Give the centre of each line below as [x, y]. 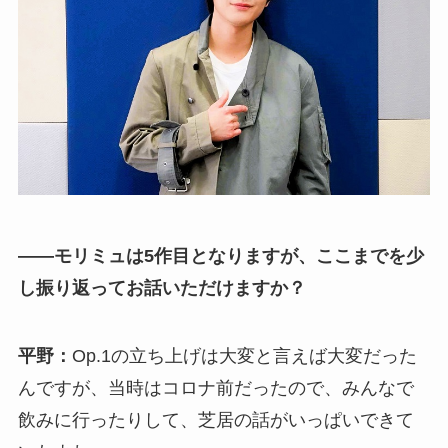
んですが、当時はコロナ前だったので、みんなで [215, 388]
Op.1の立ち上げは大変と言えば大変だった [244, 356]
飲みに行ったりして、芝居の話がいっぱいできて [215, 420]
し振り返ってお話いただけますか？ [161, 288]
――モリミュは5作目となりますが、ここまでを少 [220, 256]
